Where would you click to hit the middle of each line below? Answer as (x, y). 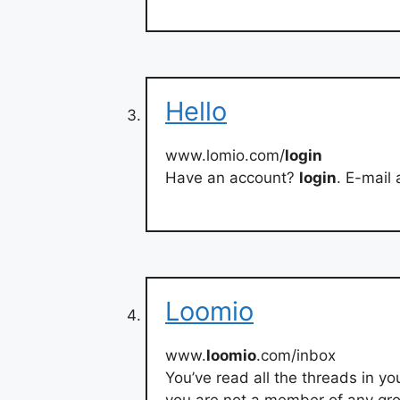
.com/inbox (296, 355)
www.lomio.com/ (225, 156)
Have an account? (232, 178)
